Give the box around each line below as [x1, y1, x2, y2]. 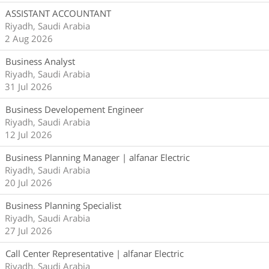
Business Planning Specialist [5, 199, 121, 211]
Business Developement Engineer [5, 103, 144, 115]
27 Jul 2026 [5, 224, 52, 237]
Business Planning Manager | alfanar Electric [5, 151, 190, 163]
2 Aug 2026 [5, 32, 53, 44]
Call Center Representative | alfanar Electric [5, 247, 184, 259]
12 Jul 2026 [5, 128, 52, 141]
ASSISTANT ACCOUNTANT [5, 7, 111, 19]
